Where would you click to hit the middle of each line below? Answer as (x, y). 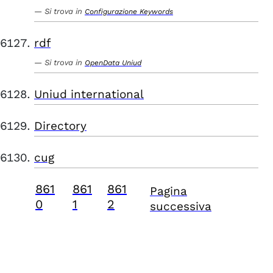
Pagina (168, 191)
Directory (60, 126)
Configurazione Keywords (129, 12)
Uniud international (89, 94)
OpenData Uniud (113, 63)
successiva (180, 206)
